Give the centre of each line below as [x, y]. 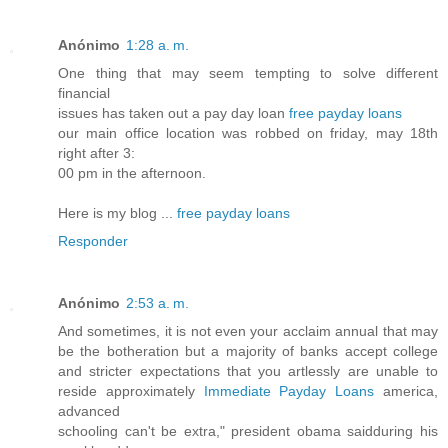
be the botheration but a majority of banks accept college [248, 350]
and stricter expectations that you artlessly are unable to [248, 370]
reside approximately [131, 390]
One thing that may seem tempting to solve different [248, 72]
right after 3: [96, 152]
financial [84, 92]
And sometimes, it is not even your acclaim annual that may [248, 330]
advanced [89, 410]
